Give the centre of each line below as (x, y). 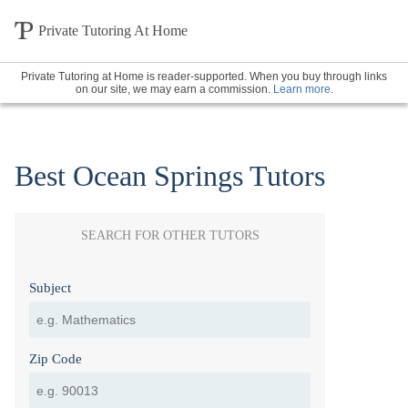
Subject (50, 287)
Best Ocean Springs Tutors (170, 176)
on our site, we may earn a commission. (174, 90)
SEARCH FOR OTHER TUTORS (170, 235)
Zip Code (56, 358)
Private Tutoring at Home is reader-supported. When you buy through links (204, 77)
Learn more (301, 90)
